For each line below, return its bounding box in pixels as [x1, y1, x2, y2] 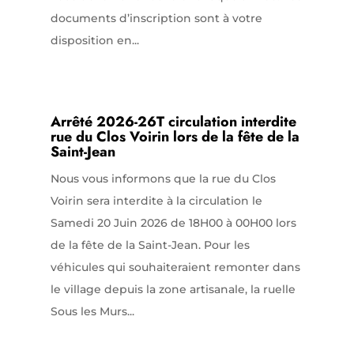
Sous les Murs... [50, 303, 134, 318]
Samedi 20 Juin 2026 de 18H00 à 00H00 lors [50, 215, 296, 230]
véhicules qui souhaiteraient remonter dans [50, 259, 300, 274]
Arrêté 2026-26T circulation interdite [50, 111, 296, 132]
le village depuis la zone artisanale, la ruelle [50, 281, 296, 296]
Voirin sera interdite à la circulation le [50, 193, 262, 208]
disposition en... [50, 33, 139, 48]
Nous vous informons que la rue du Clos [50, 171, 276, 186]
